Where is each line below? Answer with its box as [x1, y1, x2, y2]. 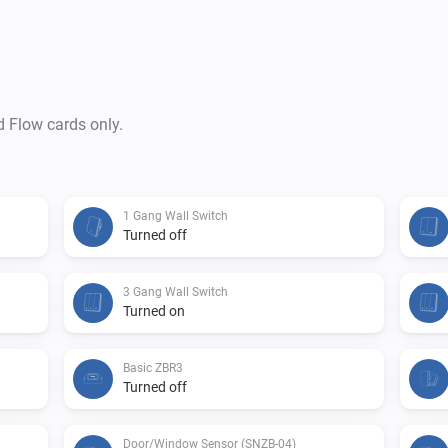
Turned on [123, 302, 185, 319]
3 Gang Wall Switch [123, 284, 228, 299]
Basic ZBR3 [123, 360, 183, 375]
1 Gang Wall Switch [123, 208, 228, 223]
